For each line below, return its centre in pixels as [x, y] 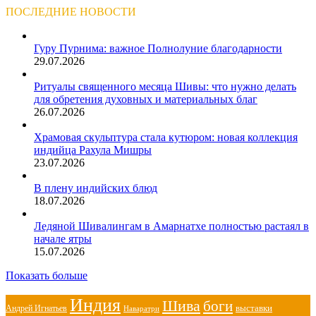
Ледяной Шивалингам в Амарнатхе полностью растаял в [171, 226]
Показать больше [47, 275]
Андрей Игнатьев [36, 308]
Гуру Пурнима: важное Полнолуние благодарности [158, 48]
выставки [254, 308]
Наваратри [141, 308]
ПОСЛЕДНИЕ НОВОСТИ [71, 12]
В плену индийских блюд [96, 188]
